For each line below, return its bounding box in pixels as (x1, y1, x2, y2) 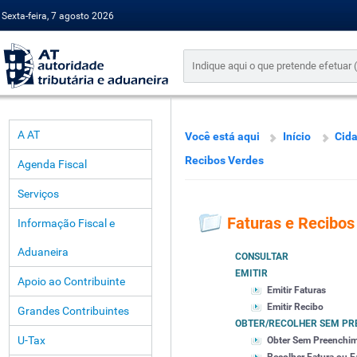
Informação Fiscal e (18, 217, 115, 229)
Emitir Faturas (267, 284, 326, 296)
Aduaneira (18, 245, 69, 258)
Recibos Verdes (185, 154, 264, 167)
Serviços (18, 187, 59, 200)
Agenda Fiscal (18, 158, 87, 171)
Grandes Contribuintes (18, 304, 129, 317)
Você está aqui (185, 130, 260, 143)
